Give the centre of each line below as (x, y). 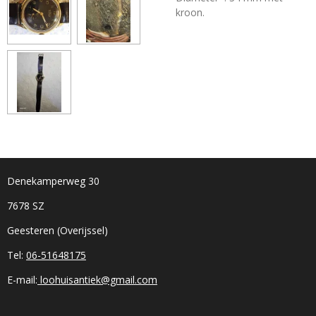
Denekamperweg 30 (53, 181)
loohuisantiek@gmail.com (97, 279)
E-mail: (22, 279)
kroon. (192, 12)
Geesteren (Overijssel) (57, 230)
